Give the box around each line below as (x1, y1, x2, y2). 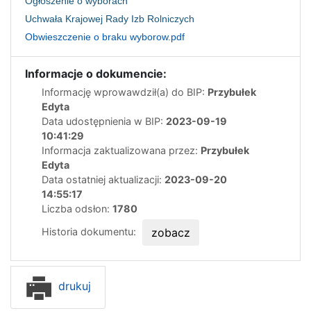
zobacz (151, 226, 190, 240)
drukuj (55, 279, 91, 294)
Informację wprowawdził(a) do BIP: (42, 86, 208, 99)
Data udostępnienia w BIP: (42, 115, 166, 128)
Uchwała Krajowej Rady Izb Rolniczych (25, 13, 194, 25)
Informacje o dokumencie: (25, 67, 167, 81)
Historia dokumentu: (42, 226, 139, 238)
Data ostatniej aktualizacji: (42, 174, 165, 186)
